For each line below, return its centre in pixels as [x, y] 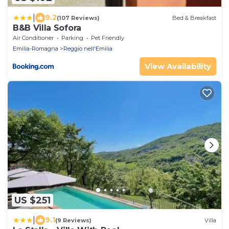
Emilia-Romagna [36, 49]
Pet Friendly [108, 38]
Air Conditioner [33, 38]
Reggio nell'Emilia [88, 49]
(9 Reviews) [73, 220]
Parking [72, 38]
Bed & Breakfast [194, 18]
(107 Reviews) [78, 18]
